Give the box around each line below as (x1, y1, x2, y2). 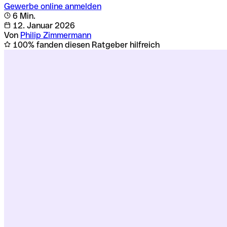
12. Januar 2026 (11, 20, 75, 30)
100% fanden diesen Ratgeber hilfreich (11, 40, 160, 50)
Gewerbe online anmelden (4, 1, 101, 11)
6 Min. (11, 11, 35, 21)
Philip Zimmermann (20, 30, 91, 40)
